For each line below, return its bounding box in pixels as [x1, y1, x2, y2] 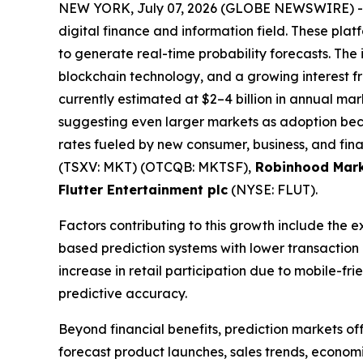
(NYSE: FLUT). [228, 181, 318, 198]
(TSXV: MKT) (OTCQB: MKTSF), [58, 159, 251, 175]
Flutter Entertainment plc [58, 181, 228, 198]
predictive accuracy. [58, 285, 187, 301]
